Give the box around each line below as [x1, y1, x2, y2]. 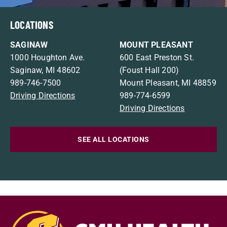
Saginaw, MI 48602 [10, 65, 81, 75]
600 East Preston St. [120, 53, 194, 62]
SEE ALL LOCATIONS [78, 135, 149, 143]
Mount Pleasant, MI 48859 [120, 78, 216, 88]
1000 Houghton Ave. [10, 53, 85, 62]
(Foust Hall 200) [120, 65, 179, 75]
